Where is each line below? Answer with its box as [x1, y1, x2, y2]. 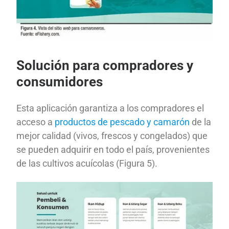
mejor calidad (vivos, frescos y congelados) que [16, 130, 208, 142]
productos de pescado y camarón [55, 117, 190, 128]
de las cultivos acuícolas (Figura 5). [16, 158, 158, 169]
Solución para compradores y [16, 57, 194, 73]
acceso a [16, 117, 55, 128]
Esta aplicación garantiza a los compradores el [16, 103, 204, 114]
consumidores [16, 74, 103, 89]
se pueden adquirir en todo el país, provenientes [16, 144, 210, 155]
